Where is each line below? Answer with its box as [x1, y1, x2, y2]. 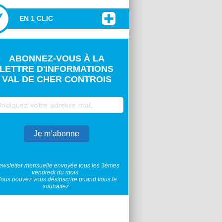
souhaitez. [43, 183, 70, 190]
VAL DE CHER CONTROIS [1, 74, 111, 85]
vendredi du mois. [32, 169, 81, 176]
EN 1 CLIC [19, 14, 53, 23]
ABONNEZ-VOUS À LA [8, 54, 105, 64]
